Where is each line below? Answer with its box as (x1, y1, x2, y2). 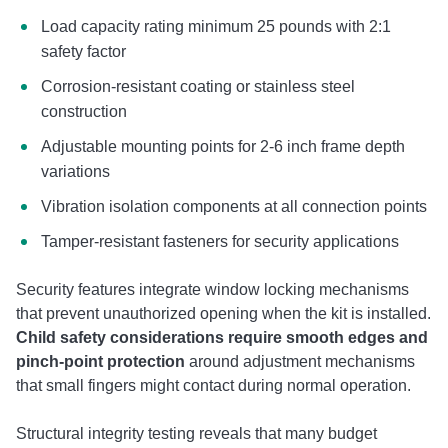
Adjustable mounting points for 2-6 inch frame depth (41, 138, 405, 155)
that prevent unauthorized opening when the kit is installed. (16, 305, 431, 322)
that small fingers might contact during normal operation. (16, 377, 411, 394)
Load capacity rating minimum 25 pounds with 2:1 (41, 18, 391, 35)
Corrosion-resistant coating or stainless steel (41, 78, 355, 95)
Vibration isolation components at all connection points (41, 198, 427, 215)
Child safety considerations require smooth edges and (16, 329, 428, 346)
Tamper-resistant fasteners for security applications (41, 233, 399, 250)
